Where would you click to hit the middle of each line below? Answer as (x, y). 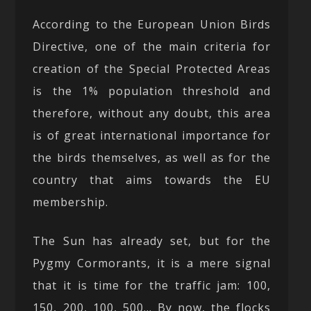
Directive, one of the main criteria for (152, 46)
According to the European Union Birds (152, 24)
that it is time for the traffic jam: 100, (152, 285)
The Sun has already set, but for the (152, 241)
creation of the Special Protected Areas (152, 68)
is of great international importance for (152, 135)
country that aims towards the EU (152, 179)
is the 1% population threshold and (152, 91)
